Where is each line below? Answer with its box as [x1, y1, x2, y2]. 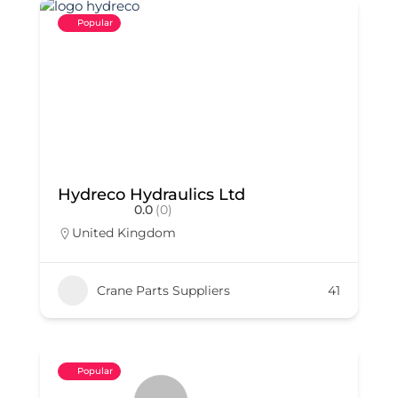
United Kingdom [72, 225, 176, 241]
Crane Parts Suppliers [97, 282, 230, 298]
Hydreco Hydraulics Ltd [58, 185, 245, 204]
